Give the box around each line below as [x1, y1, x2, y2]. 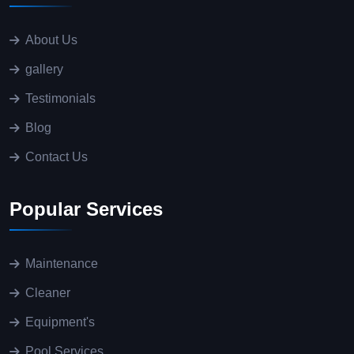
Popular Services [9, 198, 163, 220]
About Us [25, 32, 77, 47]
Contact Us [25, 149, 88, 164]
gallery [25, 62, 63, 76]
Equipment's [25, 314, 95, 329]
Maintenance [25, 256, 98, 270]
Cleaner [25, 285, 70, 299]
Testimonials [25, 91, 96, 105]
